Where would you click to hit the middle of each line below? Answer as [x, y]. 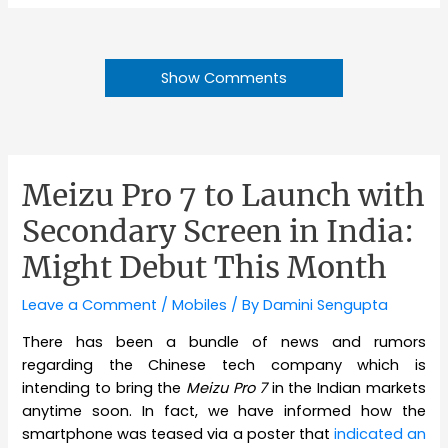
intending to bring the [104, 387]
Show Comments [224, 78]
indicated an [379, 433]
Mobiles [200, 305]
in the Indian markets [346, 387]
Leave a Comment [90, 305]
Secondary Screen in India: [218, 231]
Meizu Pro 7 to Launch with [224, 195]
